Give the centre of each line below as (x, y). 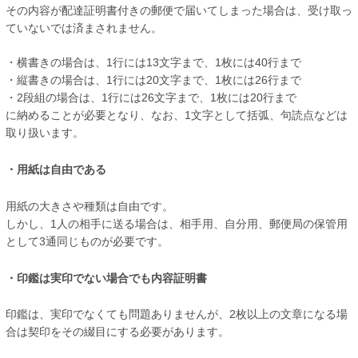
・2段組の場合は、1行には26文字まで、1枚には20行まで (151, 98)
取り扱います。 (45, 133)
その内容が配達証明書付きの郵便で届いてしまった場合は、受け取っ (179, 11)
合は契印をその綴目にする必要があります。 (117, 332)
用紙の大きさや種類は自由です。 (89, 206)
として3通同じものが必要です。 (87, 241)
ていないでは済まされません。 (84, 28)
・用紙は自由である (56, 170)
